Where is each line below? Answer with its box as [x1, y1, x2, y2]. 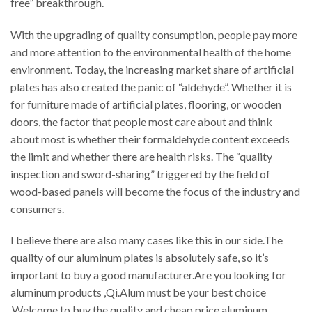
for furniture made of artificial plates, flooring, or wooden [10, 97, 281, 111]
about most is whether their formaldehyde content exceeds [10, 132, 290, 146]
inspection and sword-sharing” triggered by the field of [10, 166, 270, 180]
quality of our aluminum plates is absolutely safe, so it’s [10, 251, 269, 265]
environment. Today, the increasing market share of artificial [10, 62, 294, 76]
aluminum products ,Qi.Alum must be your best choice [10, 286, 266, 299]
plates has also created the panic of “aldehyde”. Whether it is [10, 79, 292, 93]
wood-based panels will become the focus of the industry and [10, 184, 300, 198]
